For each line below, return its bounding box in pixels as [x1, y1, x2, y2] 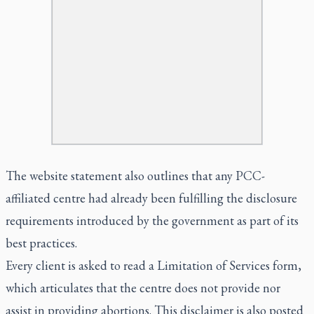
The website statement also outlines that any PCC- [6, 167, 265, 184]
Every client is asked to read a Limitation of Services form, [6, 257, 301, 273]
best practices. [6, 234, 80, 251]
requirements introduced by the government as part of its [6, 212, 299, 228]
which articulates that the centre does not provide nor [6, 279, 280, 296]
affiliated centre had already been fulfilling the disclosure [6, 189, 297, 206]
